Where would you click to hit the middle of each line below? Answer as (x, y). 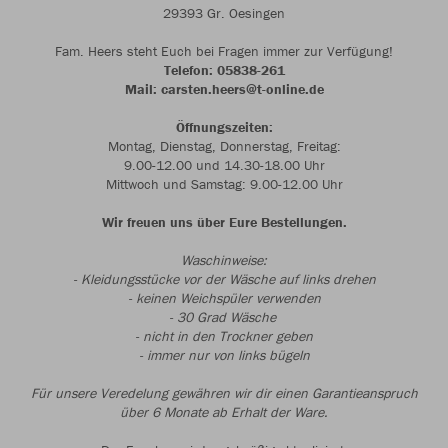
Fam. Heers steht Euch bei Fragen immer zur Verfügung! (224, 51)
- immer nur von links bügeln (224, 355)
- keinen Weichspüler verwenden (224, 298)
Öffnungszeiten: (224, 127)
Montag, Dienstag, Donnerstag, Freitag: (224, 146)
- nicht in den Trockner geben (224, 336)
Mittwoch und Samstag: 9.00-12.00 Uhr (224, 184)
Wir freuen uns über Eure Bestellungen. (224, 222)
